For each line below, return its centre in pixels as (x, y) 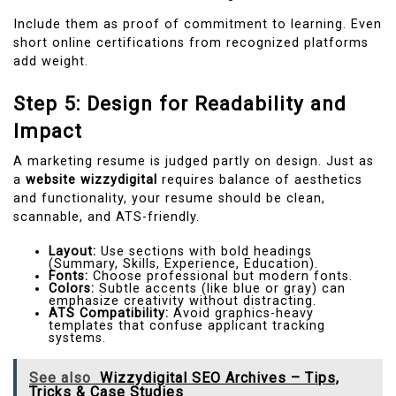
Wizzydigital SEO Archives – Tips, (220, 377)
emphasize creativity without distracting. (183, 301)
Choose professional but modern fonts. (221, 276)
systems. (77, 338)
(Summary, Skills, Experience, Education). (183, 263)
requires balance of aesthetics (260, 179)
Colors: (72, 288)
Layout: (72, 251)
